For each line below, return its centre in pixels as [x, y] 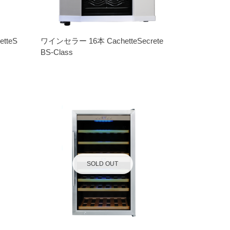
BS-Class [56, 52]
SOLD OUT [103, 164]
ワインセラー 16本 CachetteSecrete [102, 41]
